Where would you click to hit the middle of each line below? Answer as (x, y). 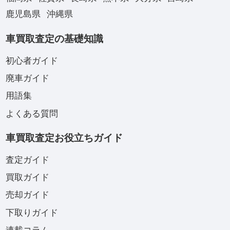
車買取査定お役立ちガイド (64, 138)
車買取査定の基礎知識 (54, 39)
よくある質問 (32, 113)
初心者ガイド (32, 61)
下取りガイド (32, 213)
